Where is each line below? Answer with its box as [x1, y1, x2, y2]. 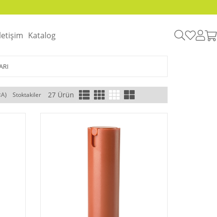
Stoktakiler [12, 91, 41, 99]
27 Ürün [47, 90, 74, 99]
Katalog [28, 30, 56, 41]
